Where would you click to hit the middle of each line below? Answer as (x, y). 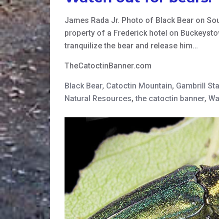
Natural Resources (98, 99)
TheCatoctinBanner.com (108, 66)
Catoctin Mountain (139, 86)
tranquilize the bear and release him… (131, 46)
